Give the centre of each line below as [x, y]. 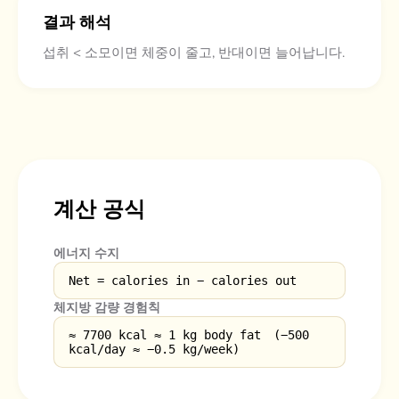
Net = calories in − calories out [183, 281]
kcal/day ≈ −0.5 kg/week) [154, 349]
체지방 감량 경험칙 [107, 308]
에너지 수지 [86, 253]
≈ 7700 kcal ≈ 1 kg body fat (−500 [189, 335]
